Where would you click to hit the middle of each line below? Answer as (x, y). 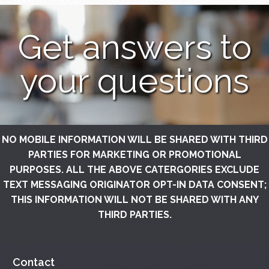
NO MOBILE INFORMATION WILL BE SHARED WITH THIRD (134, 140)
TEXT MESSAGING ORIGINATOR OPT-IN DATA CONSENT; (134, 185)
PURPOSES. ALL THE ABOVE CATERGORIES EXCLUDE (134, 170)
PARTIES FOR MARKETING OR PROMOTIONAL (134, 155)
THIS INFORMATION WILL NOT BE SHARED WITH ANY (134, 200)
